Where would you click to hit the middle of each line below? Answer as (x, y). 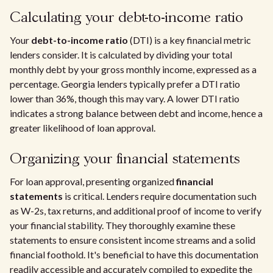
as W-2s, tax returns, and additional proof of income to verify (136, 211)
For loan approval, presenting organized (93, 181)
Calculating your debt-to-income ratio (126, 18)
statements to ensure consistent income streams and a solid (133, 240)
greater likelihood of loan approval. (83, 128)
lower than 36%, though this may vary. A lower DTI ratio (125, 98)
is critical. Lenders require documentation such (160, 196)
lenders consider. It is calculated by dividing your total (121, 55)
